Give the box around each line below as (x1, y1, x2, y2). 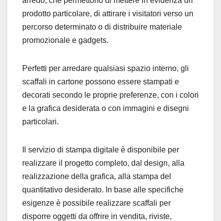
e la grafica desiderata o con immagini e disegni (22, 104, 189, 113)
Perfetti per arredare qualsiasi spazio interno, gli (22, 64, 189, 73)
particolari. (22, 117, 59, 126)
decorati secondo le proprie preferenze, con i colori (22, 91, 199, 100)
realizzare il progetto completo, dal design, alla (22, 159, 184, 168)
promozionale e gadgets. (22, 36, 109, 45)
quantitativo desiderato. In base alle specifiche (22, 185, 184, 194)
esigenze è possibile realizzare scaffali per (22, 199, 171, 208)
